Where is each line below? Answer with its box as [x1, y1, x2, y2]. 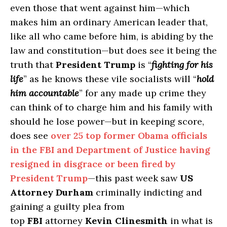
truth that [10, 59, 56, 71]
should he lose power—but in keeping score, [10, 116, 204, 128]
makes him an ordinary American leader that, [10, 16, 208, 28]
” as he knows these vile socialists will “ [23, 73, 197, 85]
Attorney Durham [10, 186, 93, 199]
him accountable [10, 87, 79, 99]
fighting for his [152, 59, 213, 71]
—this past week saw [88, 172, 180, 184]
